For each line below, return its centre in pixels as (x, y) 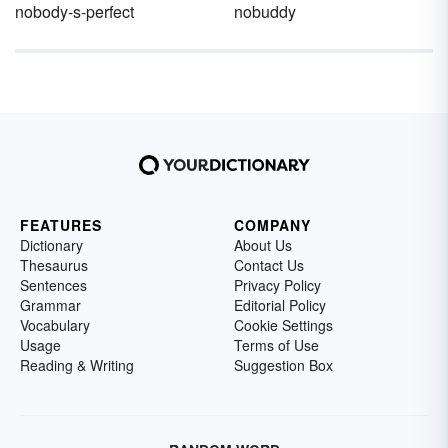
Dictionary (51, 245)
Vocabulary (55, 325)
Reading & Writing (77, 365)
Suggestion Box (283, 365)
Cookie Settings (283, 325)
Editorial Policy (280, 305)
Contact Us (269, 265)
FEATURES (61, 225)
